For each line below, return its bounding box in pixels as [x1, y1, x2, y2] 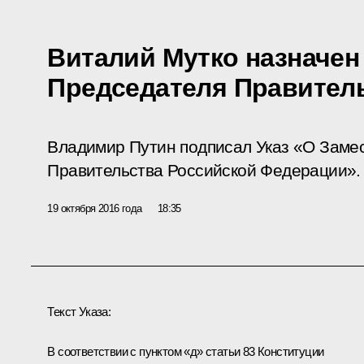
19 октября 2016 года [47, 201, 142, 214]
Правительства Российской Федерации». [47, 160, 361, 180]
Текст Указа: [47, 304, 111, 318]
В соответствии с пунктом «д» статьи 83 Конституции [47, 344, 324, 358]
